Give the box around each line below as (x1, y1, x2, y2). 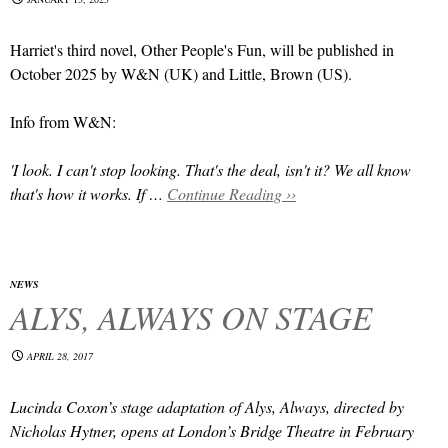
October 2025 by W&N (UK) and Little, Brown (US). (10, 63, 352, 84)
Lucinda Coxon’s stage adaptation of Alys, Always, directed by (10, 396, 404, 417)
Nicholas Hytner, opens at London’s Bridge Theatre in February (10, 420, 414, 441)
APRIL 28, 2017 (27, 349, 93, 363)
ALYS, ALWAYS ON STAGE (10, 295, 372, 339)
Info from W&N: (10, 111, 116, 132)
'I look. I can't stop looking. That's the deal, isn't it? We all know (10, 159, 411, 180)
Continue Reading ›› (167, 183, 296, 204)
